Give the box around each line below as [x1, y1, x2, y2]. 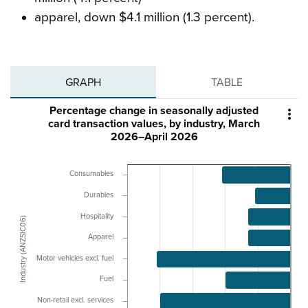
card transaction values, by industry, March [48, 117, 260, 131]
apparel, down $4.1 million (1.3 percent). [34, 10, 254, 25]
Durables [84, 190, 113, 200]
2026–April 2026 [110, 130, 198, 144]
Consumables [69, 169, 113, 179]
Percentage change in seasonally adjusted [49, 104, 258, 118]
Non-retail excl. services [37, 296, 113, 305]
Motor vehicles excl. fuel [36, 254, 113, 263]
